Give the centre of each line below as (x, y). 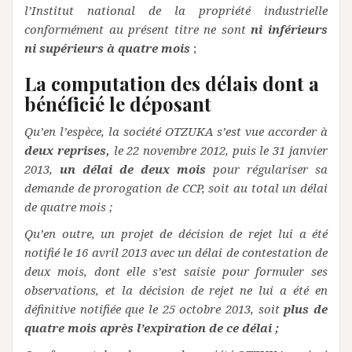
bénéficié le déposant (118, 103)
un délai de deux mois (136, 169)
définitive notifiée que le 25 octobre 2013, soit (154, 308)
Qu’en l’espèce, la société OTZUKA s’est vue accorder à (176, 131)
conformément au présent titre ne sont (138, 29)
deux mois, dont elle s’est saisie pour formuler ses (176, 271)
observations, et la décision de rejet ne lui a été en (176, 290)
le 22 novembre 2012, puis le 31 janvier (221, 150)
